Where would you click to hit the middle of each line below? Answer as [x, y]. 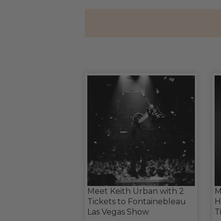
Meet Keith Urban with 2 [136, 191]
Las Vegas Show [118, 212]
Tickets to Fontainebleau [137, 202]
